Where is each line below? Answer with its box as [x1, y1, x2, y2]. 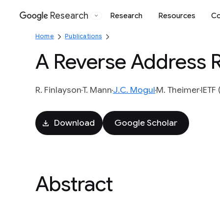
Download [54, 117, 95, 128]
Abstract [35, 171, 113, 197]
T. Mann [82, 84, 112, 95]
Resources [158, 11, 195, 20]
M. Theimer [156, 84, 200, 95]
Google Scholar [114, 117, 177, 128]
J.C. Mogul [113, 84, 155, 95]
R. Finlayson [35, 84, 82, 95]
